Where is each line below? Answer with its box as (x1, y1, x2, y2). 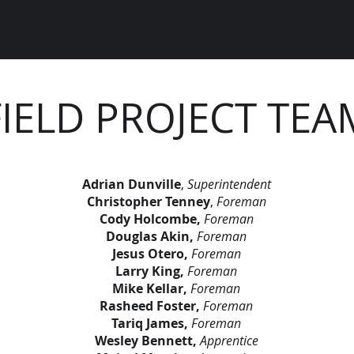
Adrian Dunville (81, 175, 181, 193)
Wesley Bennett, (94, 332, 200, 349)
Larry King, (115, 262, 184, 280)
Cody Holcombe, (99, 210, 201, 228)
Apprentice (199, 332, 258, 349)
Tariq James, (111, 314, 188, 332)
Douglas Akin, (106, 228, 194, 245)
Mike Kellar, (112, 280, 187, 297)
